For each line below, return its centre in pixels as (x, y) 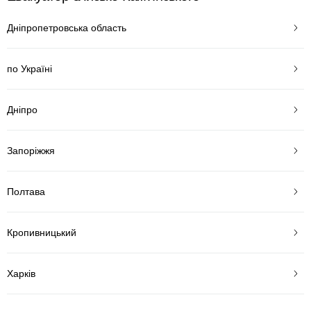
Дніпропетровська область (67, 27)
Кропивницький (42, 232)
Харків (21, 273)
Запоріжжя (31, 150)
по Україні (30, 68)
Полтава (26, 191)
